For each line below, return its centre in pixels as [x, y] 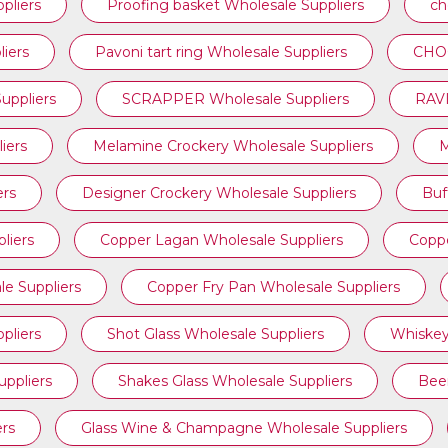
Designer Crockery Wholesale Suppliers [219, 193]
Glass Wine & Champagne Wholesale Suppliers [244, 428]
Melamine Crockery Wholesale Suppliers [232, 146]
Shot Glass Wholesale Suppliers [215, 334]
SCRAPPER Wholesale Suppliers [235, 99]
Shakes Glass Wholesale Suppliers [234, 381]
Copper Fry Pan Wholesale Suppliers [273, 287]
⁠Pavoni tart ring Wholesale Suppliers [221, 52]
